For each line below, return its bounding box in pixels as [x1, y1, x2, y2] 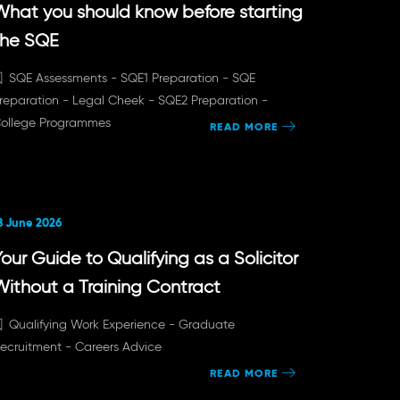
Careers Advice [74, 338, 162, 354]
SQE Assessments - [8, 70, 121, 86]
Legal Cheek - [71, 92, 158, 108]
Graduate [178, 316, 235, 332]
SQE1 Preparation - [120, 70, 232, 86]
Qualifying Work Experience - [8, 316, 179, 332]
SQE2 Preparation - [157, 92, 268, 108]
